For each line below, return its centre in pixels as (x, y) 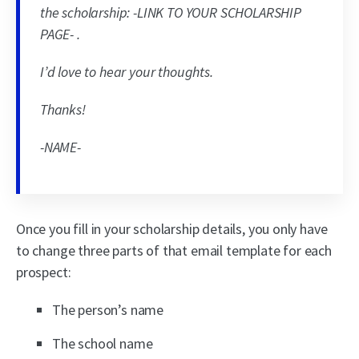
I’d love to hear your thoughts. (127, 72)
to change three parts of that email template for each (174, 251)
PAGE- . (60, 34)
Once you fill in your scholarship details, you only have (172, 229)
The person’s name (108, 310)
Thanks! (63, 110)
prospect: (44, 272)
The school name (103, 344)
